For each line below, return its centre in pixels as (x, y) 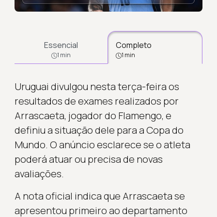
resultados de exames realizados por (96, 101)
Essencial (61, 45)
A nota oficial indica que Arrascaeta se (100, 196)
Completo (134, 45)
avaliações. (39, 173)
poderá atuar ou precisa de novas (88, 159)
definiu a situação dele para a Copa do (99, 130)
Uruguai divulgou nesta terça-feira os (97, 86)
